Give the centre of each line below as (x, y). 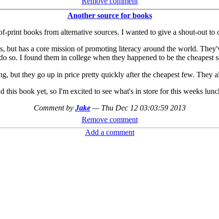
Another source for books (109, 15)
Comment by (54, 108)
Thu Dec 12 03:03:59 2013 (143, 108)
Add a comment (109, 132)
